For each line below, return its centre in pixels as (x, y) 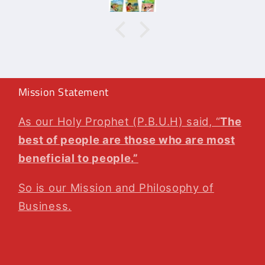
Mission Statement (63, 92)
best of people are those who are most (127, 140)
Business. (45, 206)
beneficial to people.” (78, 158)
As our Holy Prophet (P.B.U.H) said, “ (119, 122)
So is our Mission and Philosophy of (116, 187)
